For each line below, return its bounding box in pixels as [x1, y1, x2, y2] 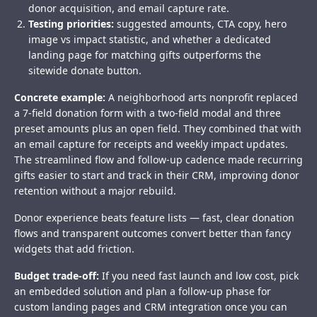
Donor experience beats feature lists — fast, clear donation [14, 211, 294, 225]
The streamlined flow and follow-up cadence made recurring [14, 153, 303, 167]
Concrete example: [14, 91, 105, 105]
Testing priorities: [28, 17, 114, 31]
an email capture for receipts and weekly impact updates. [14, 137, 288, 151]
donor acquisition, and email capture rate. [28, 1, 229, 16]
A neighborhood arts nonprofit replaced [105, 91, 298, 105]
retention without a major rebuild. [14, 184, 176, 198]
